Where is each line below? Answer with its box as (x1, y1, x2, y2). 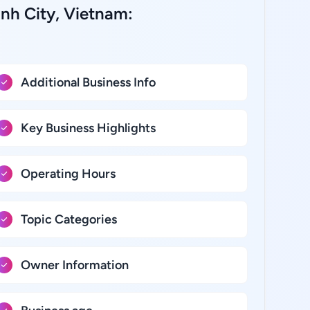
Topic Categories (20, 212, 117, 227)
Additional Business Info (20, 75, 156, 90)
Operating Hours (20, 166, 116, 181)
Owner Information (20, 257, 129, 273)
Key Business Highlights (20, 120, 156, 136)
